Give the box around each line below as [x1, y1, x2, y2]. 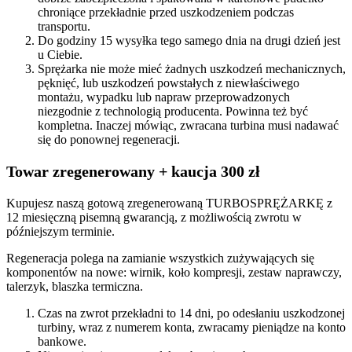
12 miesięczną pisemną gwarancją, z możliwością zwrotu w [6, 210, 302, 224]
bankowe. [38, 334, 86, 348]
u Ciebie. [38, 47, 82, 61]
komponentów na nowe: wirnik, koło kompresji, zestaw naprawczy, [6, 265, 342, 279]
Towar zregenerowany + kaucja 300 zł [6, 162, 260, 180]
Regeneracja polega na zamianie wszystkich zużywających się [6, 251, 314, 265]
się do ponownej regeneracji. [38, 132, 180, 146]
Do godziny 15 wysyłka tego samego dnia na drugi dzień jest [38, 33, 340, 47]
